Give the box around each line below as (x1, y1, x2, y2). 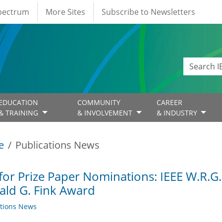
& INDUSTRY (156, 108, 199, 118)
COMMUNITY (77, 98, 121, 108)
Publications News (15, 138, 100, 152)
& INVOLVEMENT (77, 108, 135, 118)
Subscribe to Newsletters (102, 6, 195, 17)
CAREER (156, 98, 182, 108)
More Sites (46, 6, 85, 17)
